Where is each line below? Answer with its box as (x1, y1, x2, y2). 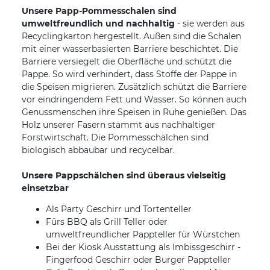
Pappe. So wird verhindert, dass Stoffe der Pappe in (22, 68, 237, 80)
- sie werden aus (175, 17, 245, 29)
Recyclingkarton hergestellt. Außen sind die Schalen (22, 30, 241, 42)
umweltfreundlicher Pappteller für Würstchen (46, 228, 240, 240)
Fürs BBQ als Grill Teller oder (46, 216, 168, 227)
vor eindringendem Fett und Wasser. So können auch (22, 93, 246, 105)
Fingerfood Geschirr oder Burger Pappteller (46, 254, 231, 265)
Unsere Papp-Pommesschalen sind (22, 5, 177, 16)
